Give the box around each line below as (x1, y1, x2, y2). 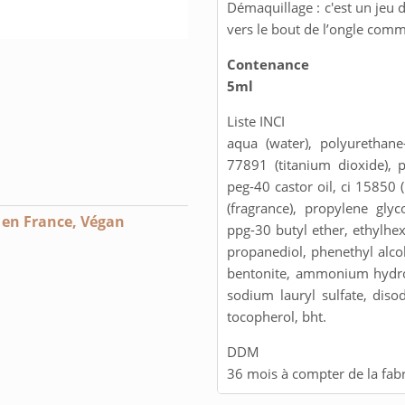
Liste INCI (227, 112, 286, 131)
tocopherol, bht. (227, 307, 327, 326)
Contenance (227, 55, 310, 74)
